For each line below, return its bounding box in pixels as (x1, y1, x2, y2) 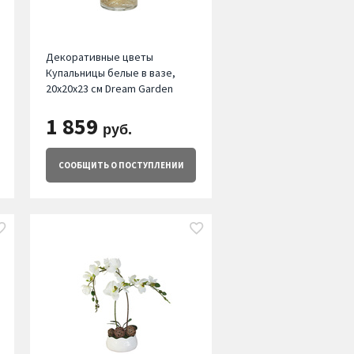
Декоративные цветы (45, 50, 153, 65)
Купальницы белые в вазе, (45, 66, 175, 81)
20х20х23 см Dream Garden (45, 81, 173, 96)
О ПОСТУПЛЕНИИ (108, 160, 184, 171)
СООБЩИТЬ (58, 160, 109, 171)
